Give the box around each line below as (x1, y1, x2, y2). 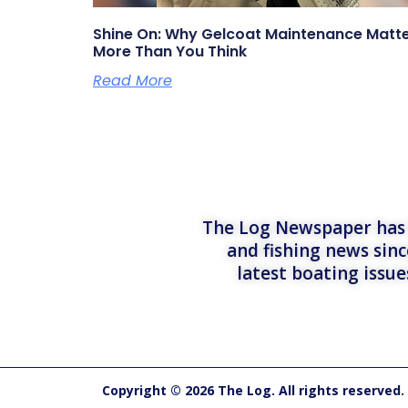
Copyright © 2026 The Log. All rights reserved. (102, 382, 404, 400)
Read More (93, 69, 172, 91)
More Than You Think (93, 40, 247, 62)
